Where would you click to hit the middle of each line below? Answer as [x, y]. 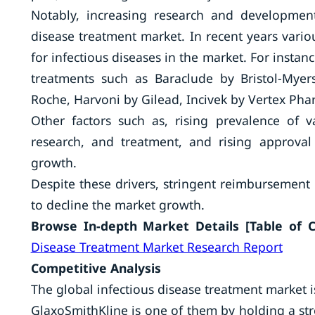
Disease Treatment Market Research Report [156, 247]
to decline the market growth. [117, 205]
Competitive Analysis [96, 268]
